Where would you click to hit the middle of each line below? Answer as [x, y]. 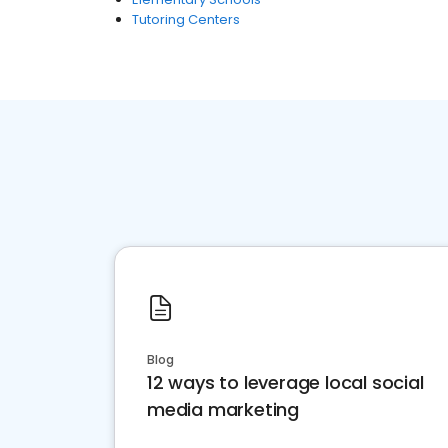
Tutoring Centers [186, 19]
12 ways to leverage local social [285, 382]
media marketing [223, 409]
